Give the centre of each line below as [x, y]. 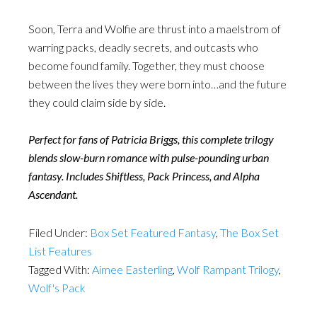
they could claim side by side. [97, 102]
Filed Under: [59, 232]
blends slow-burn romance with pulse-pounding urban [149, 157]
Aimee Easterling [132, 269]
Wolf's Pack [57, 288]
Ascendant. [53, 194]
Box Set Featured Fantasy [153, 232]
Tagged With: [60, 269]
